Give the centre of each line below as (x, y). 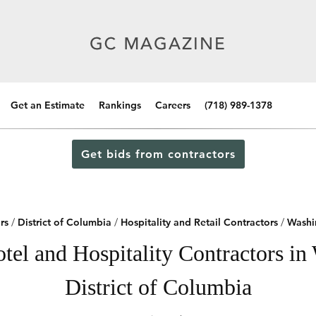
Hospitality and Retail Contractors (199, 222)
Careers (173, 105)
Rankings (120, 105)
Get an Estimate (48, 105)
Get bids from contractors (158, 154)
